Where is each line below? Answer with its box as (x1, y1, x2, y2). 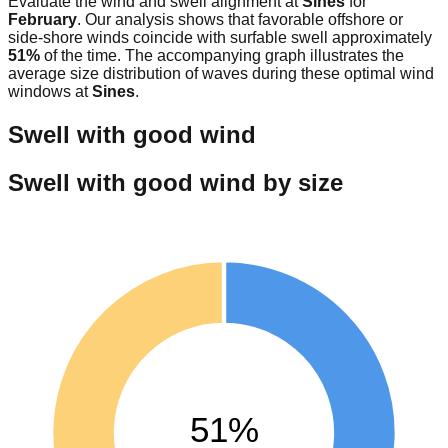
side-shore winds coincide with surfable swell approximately (8, 28, 432, 46)
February (8, 10, 77, 28)
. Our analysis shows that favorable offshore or (77, 10, 403, 28)
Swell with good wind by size (8, 168, 343, 196)
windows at (8, 82, 92, 100)
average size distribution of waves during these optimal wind (8, 64, 434, 82)
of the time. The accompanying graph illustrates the (40, 46, 404, 64)
